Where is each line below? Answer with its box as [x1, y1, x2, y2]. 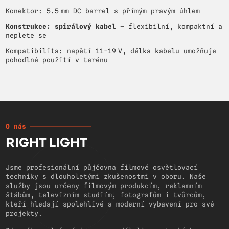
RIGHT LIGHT [6, 135, 88, 151]
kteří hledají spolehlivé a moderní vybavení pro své [6, 200, 215, 209]
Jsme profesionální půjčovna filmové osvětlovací [6, 163, 198, 172]
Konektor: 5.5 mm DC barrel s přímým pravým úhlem [6, 7, 200, 15]
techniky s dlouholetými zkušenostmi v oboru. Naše [6, 172, 207, 181]
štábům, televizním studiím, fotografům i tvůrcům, [6, 191, 207, 199]
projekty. [6, 209, 43, 218]
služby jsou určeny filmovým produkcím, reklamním [6, 181, 202, 190]
